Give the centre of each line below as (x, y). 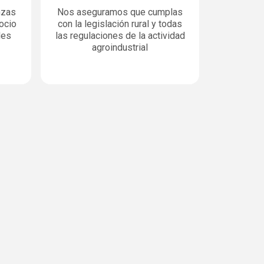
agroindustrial (120, 47)
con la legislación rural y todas (120, 24)
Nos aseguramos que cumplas (120, 12)
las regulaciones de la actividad (120, 36)
